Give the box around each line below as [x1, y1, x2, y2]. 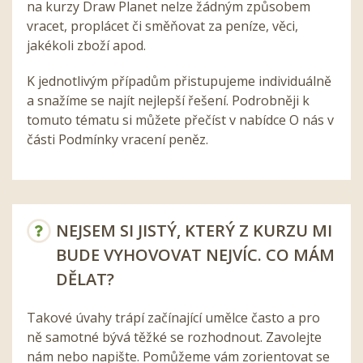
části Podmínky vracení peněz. [27, 130, 208, 148]
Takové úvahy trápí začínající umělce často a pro [27, 308, 320, 327]
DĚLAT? [56, 267, 114, 290]
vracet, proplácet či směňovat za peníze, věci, [27, 16, 298, 35]
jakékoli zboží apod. [27, 36, 146, 54]
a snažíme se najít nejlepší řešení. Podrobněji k [27, 91, 310, 109]
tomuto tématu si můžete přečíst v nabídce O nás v [27, 110, 334, 129]
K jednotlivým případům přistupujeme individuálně [27, 71, 331, 90]
